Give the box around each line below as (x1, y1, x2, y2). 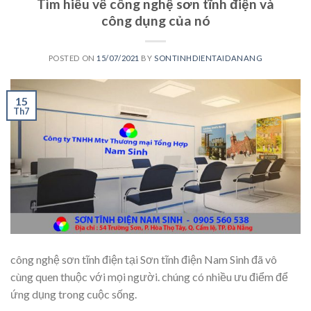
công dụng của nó (101, 12, 210, 29)
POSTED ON (48, 53, 97, 63)
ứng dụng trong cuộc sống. (10, 287, 137, 301)
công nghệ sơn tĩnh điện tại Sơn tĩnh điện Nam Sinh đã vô (10, 253, 277, 267)
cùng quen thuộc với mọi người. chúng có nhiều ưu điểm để (10, 270, 288, 284)
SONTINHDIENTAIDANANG (154, 53, 263, 63)
